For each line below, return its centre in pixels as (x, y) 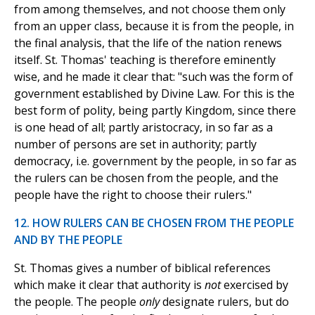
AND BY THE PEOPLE (68, 240)
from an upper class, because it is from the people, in (154, 26)
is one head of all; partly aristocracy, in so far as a (143, 128)
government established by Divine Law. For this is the (154, 94)
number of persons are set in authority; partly (135, 144)
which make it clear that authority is (109, 285)
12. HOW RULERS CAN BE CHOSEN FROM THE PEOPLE (154, 223)
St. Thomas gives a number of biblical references (142, 268)
